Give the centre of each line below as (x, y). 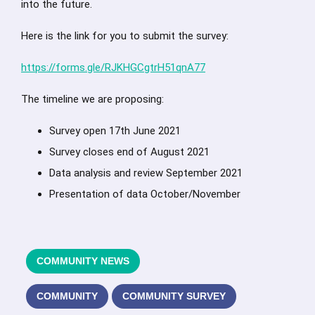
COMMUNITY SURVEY (174, 296)
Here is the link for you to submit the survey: (125, 36)
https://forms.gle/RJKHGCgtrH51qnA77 (113, 68)
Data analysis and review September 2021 (146, 173)
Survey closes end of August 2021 (129, 152)
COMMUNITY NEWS (83, 261)
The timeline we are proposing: (92, 99)
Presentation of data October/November (145, 194)
